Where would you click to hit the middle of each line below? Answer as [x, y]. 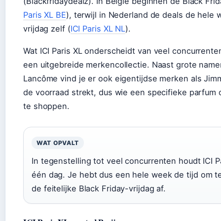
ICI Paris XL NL [98, 28]
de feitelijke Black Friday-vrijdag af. [99, 188]
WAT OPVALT [58, 143]
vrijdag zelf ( [47, 28]
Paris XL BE [45, 15]
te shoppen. [46, 106]
